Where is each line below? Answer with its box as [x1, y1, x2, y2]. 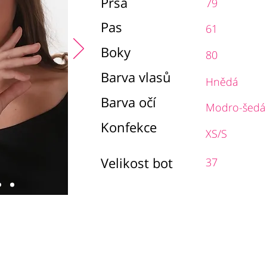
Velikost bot [101, 154, 173, 172]
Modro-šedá [206, 100, 266, 114]
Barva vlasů [101, 68, 171, 86]
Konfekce [101, 118, 157, 136]
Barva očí [101, 93, 156, 111]
